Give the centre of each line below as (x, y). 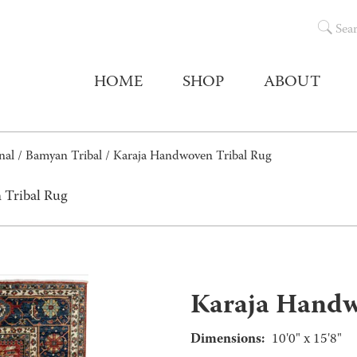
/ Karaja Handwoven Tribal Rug (187, 157)
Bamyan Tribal (64, 157)
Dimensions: (227, 339)
